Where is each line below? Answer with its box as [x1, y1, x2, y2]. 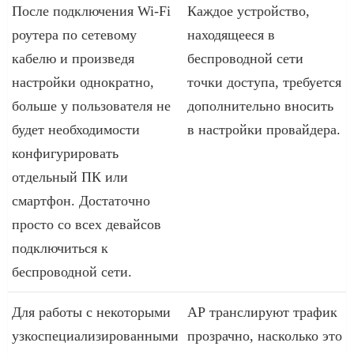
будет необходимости [12, 121, 140, 137]
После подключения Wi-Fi [12, 2, 171, 19]
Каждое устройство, [187, 2, 310, 19]
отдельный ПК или [12, 168, 128, 185]
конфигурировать [12, 145, 119, 161]
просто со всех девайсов [12, 216, 161, 232]
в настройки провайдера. [187, 121, 341, 137]
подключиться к [12, 239, 108, 256]
